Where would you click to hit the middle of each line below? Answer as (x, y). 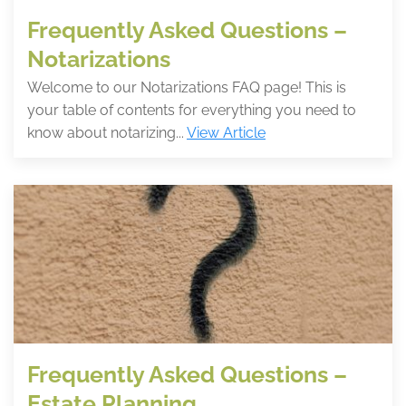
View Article (226, 132)
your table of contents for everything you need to (192, 110)
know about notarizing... (107, 132)
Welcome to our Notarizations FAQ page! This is (187, 87)
